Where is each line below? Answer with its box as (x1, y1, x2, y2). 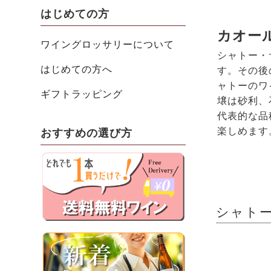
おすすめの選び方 (41, 126, 132, 139)
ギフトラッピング (41, 88, 123, 99)
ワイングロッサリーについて (41, 39, 174, 50)
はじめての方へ (41, 64, 113, 74)
